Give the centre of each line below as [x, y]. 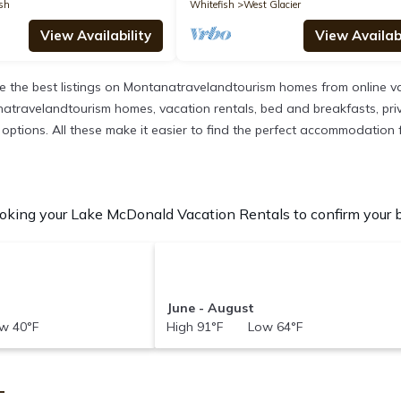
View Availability [96, 36]
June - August [210, 308]
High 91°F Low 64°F [234, 327]
